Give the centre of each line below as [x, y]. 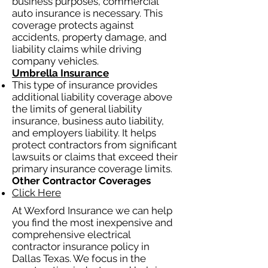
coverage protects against [73, 25]
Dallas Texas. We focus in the [79, 258]
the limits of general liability [77, 109]
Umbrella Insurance [60, 73]
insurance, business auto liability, [88, 121]
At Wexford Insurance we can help [92, 211]
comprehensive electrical [71, 234]
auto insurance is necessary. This [87, 13]
